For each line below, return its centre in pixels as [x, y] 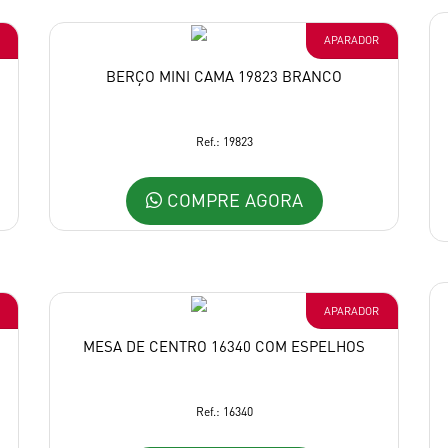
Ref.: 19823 [224, 142]
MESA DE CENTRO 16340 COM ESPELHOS [224, 346]
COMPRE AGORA [232, 199]
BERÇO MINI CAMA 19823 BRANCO [224, 76]
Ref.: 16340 [224, 412]
